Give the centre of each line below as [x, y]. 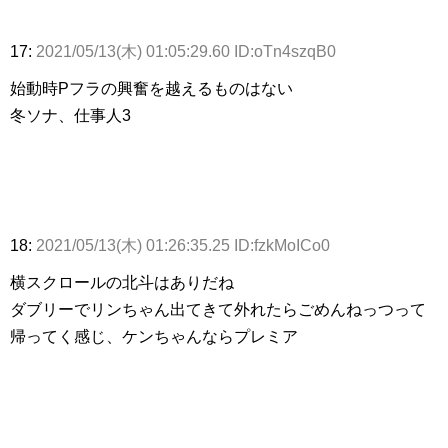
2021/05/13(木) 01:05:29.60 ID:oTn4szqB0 [186, 52]
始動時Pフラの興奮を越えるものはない [151, 89]
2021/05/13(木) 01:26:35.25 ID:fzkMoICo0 [183, 246]
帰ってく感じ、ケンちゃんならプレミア [154, 337]
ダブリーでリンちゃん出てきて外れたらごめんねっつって [218, 310]
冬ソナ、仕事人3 [70, 116]
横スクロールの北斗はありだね [122, 283]
